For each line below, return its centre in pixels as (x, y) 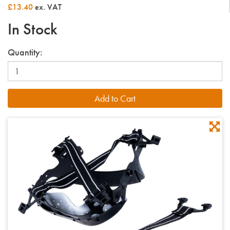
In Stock (33, 29)
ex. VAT (47, 7)
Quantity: (25, 52)
